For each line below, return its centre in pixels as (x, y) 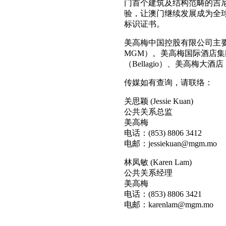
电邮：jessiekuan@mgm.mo (170, 143)
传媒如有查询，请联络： (168, 82)
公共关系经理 (148, 173)
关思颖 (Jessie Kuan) (158, 101)
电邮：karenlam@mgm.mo (168, 204)
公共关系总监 (148, 111)
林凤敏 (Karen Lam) (158, 162)
